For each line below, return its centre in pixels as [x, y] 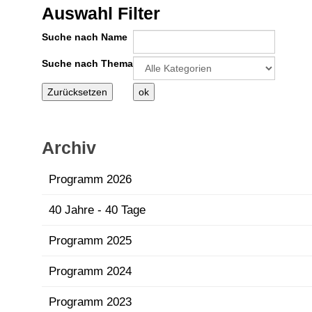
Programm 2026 [90, 179]
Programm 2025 [90, 240]
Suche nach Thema [87, 63]
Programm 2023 [90, 302]
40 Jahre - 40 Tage [97, 210]
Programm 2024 [90, 271]
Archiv [69, 147]
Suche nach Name [85, 37]
